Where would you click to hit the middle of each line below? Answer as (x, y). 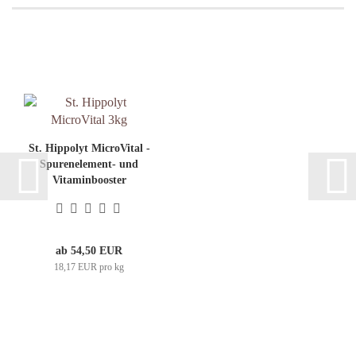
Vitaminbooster (89, 180)
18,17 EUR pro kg (89, 267)
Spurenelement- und (89, 164)
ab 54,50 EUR (89, 250)
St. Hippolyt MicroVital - (89, 148)
